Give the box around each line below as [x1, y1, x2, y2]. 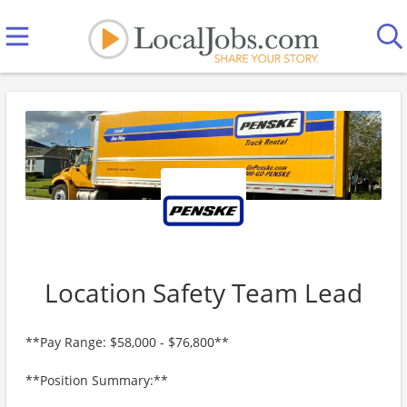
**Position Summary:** [25, 372, 168, 389]
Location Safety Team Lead [45, 275, 362, 310]
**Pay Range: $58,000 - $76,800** [25, 333, 229, 351]
